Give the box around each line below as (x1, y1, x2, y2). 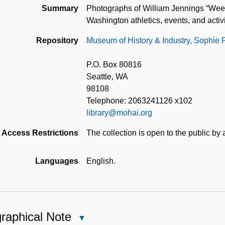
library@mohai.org (86, 108, 152, 118)
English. (86, 157, 116, 166)
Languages (35, 157, 78, 166)
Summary (42, 4, 78, 13)
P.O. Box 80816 (86, 60, 142, 69)
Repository (36, 36, 78, 45)
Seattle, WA (86, 72, 128, 81)
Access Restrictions (2, 129, 78, 138)
